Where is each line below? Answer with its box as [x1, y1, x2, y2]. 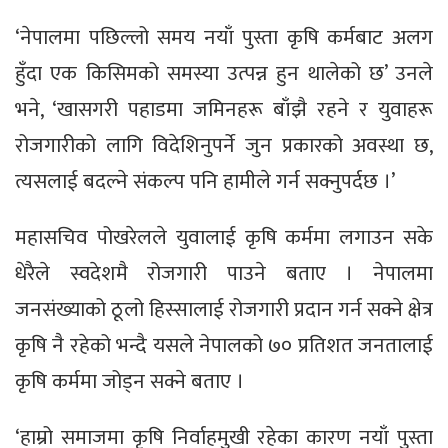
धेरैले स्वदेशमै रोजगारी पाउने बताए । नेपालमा [15, 256, 433, 292]
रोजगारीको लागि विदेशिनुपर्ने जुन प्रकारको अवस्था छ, [15, 128, 433, 164]
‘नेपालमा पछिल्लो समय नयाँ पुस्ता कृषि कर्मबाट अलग [15, 20, 433, 56]
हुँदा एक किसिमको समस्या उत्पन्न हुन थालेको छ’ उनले [15, 56, 433, 92]
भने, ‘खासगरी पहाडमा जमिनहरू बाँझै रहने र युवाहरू [15, 92, 433, 128]
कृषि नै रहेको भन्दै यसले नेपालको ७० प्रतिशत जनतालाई [15, 328, 433, 364]
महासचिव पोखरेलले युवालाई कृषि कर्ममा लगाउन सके [15, 220, 433, 256]
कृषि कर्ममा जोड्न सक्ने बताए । [15, 364, 244, 400]
